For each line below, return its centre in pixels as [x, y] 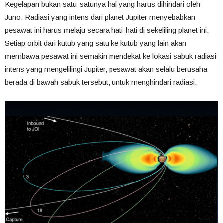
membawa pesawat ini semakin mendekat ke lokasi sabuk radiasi [111, 56]
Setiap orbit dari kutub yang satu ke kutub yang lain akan [96, 43]
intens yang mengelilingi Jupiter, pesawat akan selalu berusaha [106, 69]
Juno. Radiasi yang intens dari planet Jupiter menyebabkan [100, 17]
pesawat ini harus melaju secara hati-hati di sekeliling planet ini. [107, 30]
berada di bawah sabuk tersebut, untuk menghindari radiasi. [101, 82]
